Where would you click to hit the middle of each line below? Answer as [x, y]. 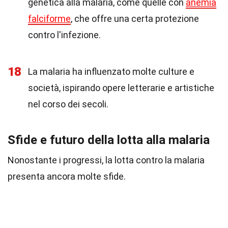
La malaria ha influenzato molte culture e [111, 72]
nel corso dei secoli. [68, 104]
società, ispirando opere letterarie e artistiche [121, 88]
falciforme [49, 19]
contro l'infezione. [64, 35]
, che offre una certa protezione [135, 19]
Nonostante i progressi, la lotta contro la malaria [106, 160]
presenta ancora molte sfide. [67, 176]
